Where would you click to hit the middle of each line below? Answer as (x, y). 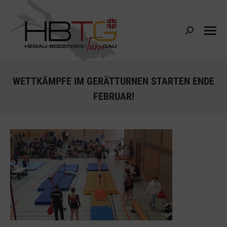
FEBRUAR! (113, 96)
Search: (197, 32)
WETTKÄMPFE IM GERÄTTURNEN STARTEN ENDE (113, 81)
